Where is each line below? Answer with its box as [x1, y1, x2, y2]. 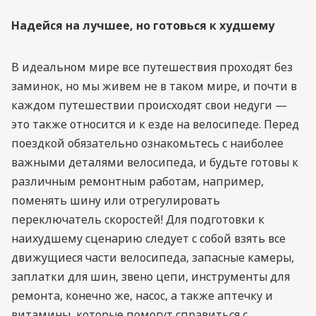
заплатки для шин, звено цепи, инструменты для [11, 268, 290, 284]
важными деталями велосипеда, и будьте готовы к [11, 154, 298, 170]
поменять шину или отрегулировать [11, 192, 220, 208]
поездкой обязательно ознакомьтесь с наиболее [11, 135, 284, 151]
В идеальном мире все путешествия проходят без [11, 59, 293, 75]
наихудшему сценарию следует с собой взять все [11, 230, 286, 246]
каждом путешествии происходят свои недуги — [11, 97, 287, 113]
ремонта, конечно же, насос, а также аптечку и [11, 287, 273, 303]
